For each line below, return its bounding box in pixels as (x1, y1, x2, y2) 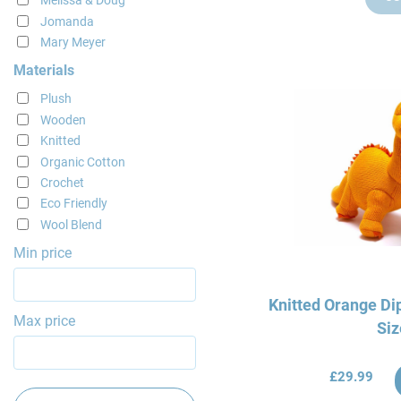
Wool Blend (39, 217, 102, 232)
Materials (13, 62, 74, 80)
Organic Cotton (39, 154, 125, 169)
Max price (13, 311, 75, 329)
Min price (13, 243, 72, 261)
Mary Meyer (39, 35, 106, 50)
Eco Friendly (39, 196, 107, 211)
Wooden (39, 112, 86, 127)
